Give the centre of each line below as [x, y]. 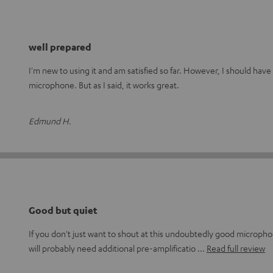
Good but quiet [63, 210]
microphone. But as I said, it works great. [104, 84]
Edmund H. [50, 120]
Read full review [236, 248]
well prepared [60, 47]
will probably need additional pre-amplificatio [113, 248]
